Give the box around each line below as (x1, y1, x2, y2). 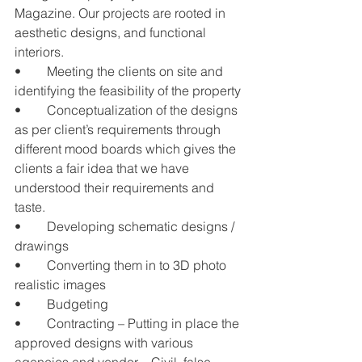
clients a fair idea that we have (15, 160, 192, 177)
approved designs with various (15, 335, 196, 351)
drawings (15, 238, 69, 255)
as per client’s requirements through (15, 121, 224, 138)
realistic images (15, 276, 106, 293)
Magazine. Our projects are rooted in (15, 5, 229, 22)
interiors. (15, 44, 64, 61)
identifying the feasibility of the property (15, 82, 241, 99)
